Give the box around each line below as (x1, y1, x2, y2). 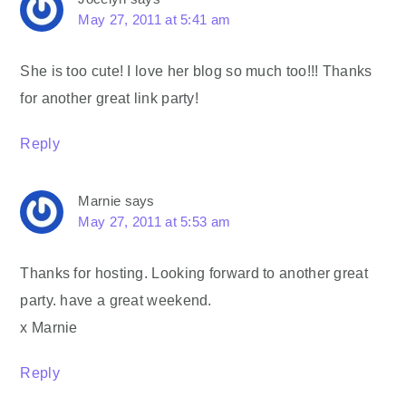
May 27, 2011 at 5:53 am (78, 214, 231, 230)
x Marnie (20, 319, 78, 336)
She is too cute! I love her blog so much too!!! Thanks (20, 63, 372, 80)
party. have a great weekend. (20, 292, 212, 309)
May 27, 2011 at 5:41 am (78, 12, 231, 28)
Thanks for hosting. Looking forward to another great (20, 265, 368, 282)
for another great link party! (20, 90, 199, 107)
